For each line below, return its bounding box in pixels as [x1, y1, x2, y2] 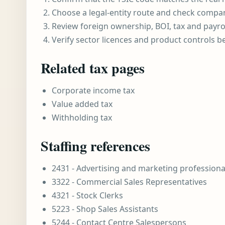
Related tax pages [41, 58, 145, 78]
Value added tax [52, 98, 113, 109]
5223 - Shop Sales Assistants [52, 203, 158, 214]
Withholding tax [52, 112, 112, 123]
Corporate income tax [52, 85, 135, 96]
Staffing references [41, 136, 150, 156]
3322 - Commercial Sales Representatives [52, 176, 207, 187]
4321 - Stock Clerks [52, 190, 123, 201]
